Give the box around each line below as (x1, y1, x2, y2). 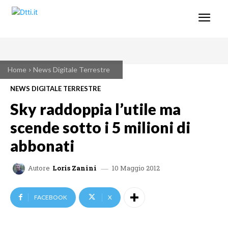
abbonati (10, 136, 74, 155)
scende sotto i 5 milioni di (10, 118, 190, 136)
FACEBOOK (34, 193, 67, 201)
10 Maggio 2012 (112, 163, 160, 173)
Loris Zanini (52, 163, 97, 173)
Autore (28, 163, 50, 173)
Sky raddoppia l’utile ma (10, 99, 181, 118)
